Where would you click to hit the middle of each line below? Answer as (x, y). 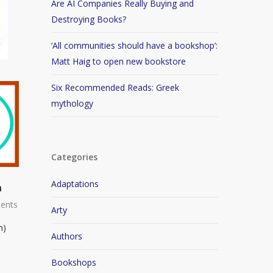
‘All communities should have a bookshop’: (135, 45)
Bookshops (74, 262)
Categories (75, 157)
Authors (67, 236)
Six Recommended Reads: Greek (115, 87)
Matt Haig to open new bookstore (119, 61)
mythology (73, 103)
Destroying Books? (89, 19)
